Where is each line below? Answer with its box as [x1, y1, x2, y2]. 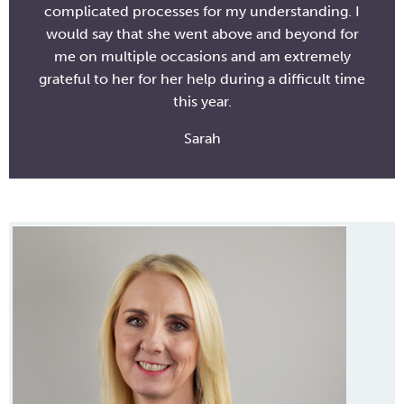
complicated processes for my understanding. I [44, 3, 360, 20]
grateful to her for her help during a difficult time [39, 70, 365, 87]
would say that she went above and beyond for [45, 25, 359, 42]
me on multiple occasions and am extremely [53, 48, 351, 65]
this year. [172, 93, 232, 110]
